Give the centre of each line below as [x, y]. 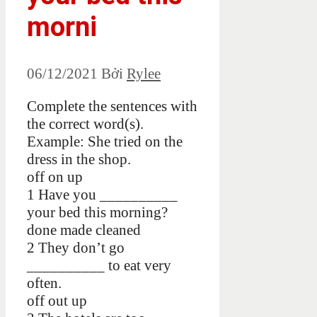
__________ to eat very [99, 266]
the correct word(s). [85, 124]
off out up [57, 301]
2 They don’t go [76, 248]
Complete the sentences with [112, 106]
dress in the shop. [79, 160]
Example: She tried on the [105, 142]
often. [44, 283]
